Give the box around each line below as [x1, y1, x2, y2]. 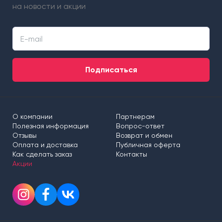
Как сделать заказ [12, 150, 72, 159]
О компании [12, 112, 53, 121]
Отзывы [12, 131, 37, 140]
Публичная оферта [116, 141, 180, 149]
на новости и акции [12, 1, 86, 11]
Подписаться [85, 65, 137, 75]
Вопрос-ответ [116, 122, 165, 130]
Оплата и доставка [12, 141, 78, 149]
